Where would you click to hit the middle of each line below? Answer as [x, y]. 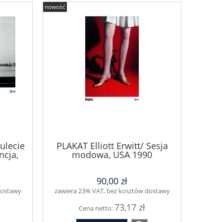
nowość [55, 7]
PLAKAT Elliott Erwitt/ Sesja [112, 146]
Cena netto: [97, 208]
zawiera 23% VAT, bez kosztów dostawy [112, 191]
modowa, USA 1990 [112, 155]
